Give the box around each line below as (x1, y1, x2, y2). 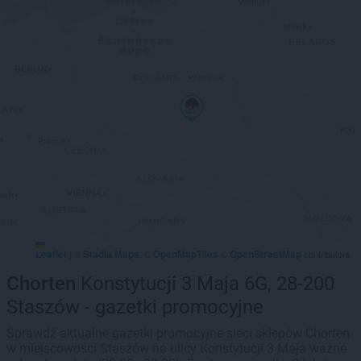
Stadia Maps (83, 247, 139, 261)
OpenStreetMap (230, 247, 301, 261)
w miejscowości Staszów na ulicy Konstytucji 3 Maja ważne (6, 341, 346, 356)
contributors (301, 247, 351, 260)
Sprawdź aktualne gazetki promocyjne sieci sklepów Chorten (6, 326, 350, 341)
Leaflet (35, 247, 67, 261)
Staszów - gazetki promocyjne (6, 296, 263, 318)
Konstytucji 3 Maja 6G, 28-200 (76, 272, 334, 295)
